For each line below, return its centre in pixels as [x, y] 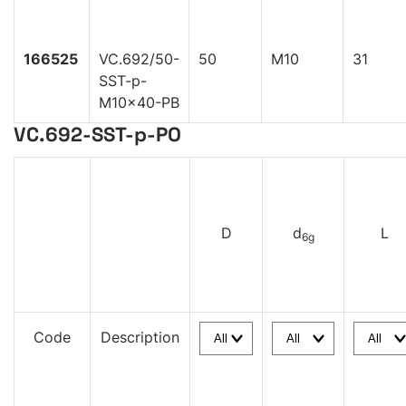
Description [140, 338]
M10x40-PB [139, 103]
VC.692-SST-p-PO [97, 135]
